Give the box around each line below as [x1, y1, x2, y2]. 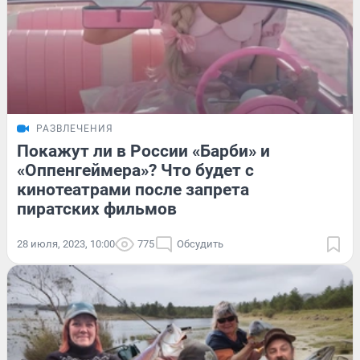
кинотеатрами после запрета [17, 179, 249, 199]
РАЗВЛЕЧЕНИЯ [36, 122, 113, 134]
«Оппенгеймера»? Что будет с [17, 160, 254, 180]
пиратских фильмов [17, 198, 177, 219]
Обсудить [177, 237, 223, 250]
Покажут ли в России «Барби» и [17, 141, 270, 161]
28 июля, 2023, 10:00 [17, 237, 115, 250]
